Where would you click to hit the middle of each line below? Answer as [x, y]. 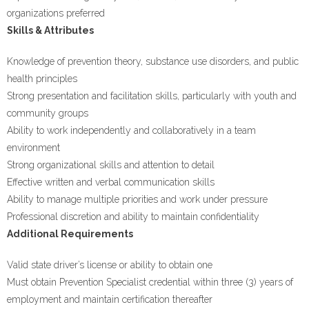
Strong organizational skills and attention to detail [111, 165]
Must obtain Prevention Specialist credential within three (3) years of [150, 282]
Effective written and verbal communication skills [111, 182]
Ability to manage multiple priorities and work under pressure [137, 199]
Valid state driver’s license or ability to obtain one [110, 265]
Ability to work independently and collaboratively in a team [131, 130]
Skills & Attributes [50, 30]
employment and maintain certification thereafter [110, 299]
